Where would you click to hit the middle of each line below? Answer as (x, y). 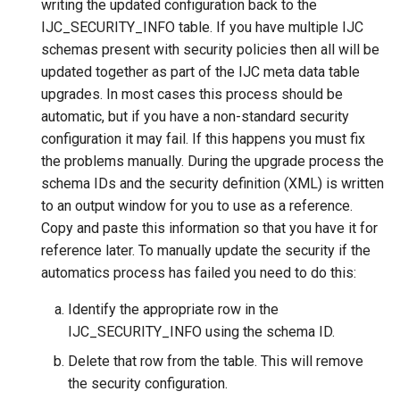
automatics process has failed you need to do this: (199, 273)
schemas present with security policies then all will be (210, 50)
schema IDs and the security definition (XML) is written (212, 183)
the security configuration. (148, 383)
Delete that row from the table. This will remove (216, 361)
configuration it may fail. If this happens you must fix (203, 139)
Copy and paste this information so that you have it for (209, 228)
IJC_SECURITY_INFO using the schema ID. (201, 332)
